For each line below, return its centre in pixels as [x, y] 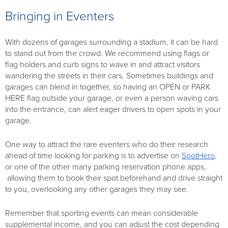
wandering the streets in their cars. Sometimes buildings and [109, 76]
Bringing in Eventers [60, 16]
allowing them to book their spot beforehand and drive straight [114, 178]
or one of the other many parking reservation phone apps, [106, 167]
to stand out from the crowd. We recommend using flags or [107, 53]
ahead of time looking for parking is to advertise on [93, 155]
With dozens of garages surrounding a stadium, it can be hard [111, 42]
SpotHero [198, 155]
